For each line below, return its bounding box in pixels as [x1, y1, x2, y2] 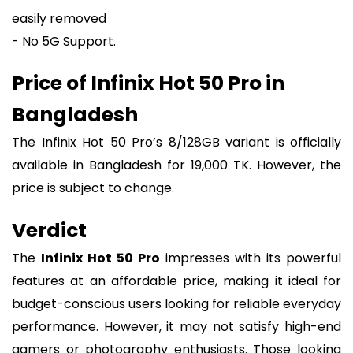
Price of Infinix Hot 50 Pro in [12, 69, 284, 98]
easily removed [12, 9, 106, 28]
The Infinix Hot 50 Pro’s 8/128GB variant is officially [12, 133, 341, 152]
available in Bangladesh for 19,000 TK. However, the [12, 156, 341, 175]
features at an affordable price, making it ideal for [12, 271, 341, 290]
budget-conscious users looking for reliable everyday [12, 294, 341, 313]
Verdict [12, 216, 87, 244]
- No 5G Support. [12, 32, 116, 50]
